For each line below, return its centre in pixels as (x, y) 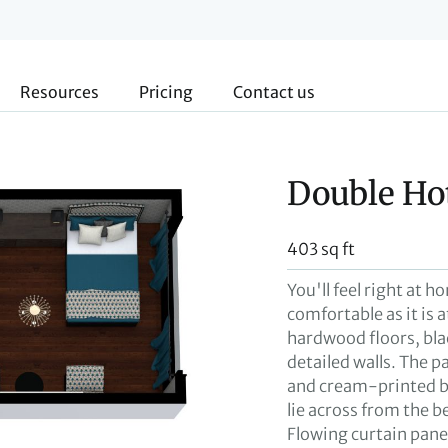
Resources (59, 92)
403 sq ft (321, 249)
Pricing (166, 92)
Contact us (274, 92)
